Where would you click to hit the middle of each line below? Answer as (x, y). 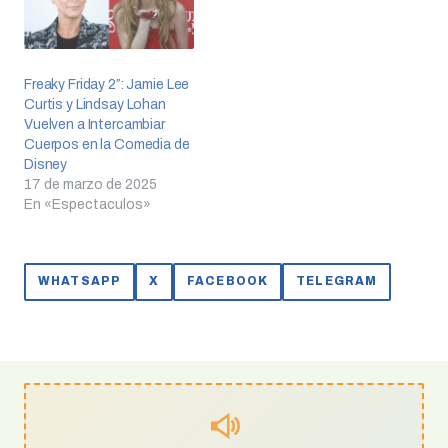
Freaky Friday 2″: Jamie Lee (107, 84)
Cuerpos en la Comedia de (107, 144)
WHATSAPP (79, 281)
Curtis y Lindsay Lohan (95, 104)
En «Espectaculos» (87, 204)
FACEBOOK (227, 281)
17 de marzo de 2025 (90, 184)
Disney (46, 164)
